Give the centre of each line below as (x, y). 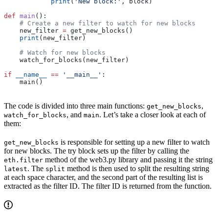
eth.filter (23, 160)
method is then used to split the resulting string (137, 169)
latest (16, 169)
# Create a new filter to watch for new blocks (100, 23)
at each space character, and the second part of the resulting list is (103, 177)
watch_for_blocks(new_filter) (66, 60)
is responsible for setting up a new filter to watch (134, 142)
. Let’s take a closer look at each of (153, 115)
